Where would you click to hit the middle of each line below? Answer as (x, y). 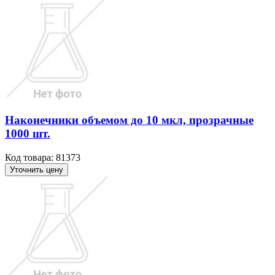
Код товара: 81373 (43, 158)
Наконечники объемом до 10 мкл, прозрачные (129, 120)
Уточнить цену (37, 170)
